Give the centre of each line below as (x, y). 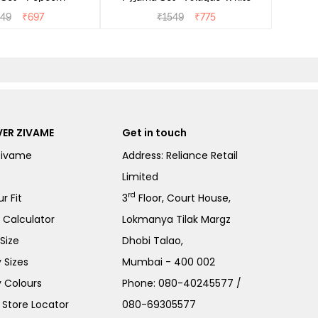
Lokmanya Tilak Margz (177, 219)
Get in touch (155, 132)
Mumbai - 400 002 (169, 262)
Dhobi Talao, (153, 240)
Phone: (141, 283)
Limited (141, 176)
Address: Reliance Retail (180, 155)
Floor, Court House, (183, 198)
